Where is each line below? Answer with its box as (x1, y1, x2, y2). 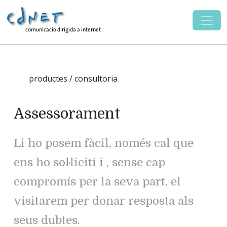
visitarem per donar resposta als (14, 195, 194, 208)
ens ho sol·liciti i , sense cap (14, 156, 165, 169)
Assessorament (14, 105, 120, 122)
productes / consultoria (29, 73, 118, 84)
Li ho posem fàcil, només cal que (14, 137, 194, 150)
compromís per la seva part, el (14, 175, 181, 188)
